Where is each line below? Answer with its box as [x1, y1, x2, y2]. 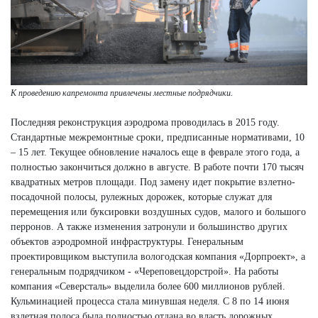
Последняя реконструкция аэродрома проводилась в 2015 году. [11, 117, 280, 128]
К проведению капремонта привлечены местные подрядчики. [11, 88, 233, 99]
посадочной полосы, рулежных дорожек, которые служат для [11, 192, 272, 203]
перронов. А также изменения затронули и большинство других [11, 221, 287, 233]
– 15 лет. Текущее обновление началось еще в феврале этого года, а [11, 147, 300, 158]
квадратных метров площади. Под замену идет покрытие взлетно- [11, 177, 295, 188]
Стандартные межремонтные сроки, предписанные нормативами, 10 [11, 132, 305, 143]
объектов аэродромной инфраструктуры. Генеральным [11, 236, 243, 248]
